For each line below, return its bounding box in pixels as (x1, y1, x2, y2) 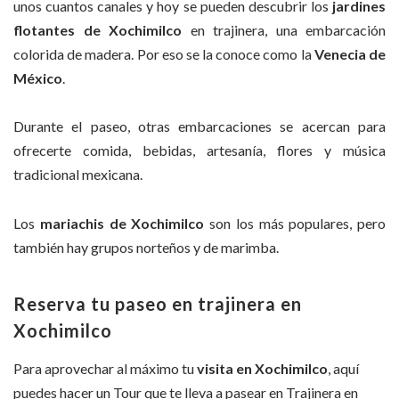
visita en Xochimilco (194, 359, 328, 377)
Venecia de (311, 45, 387, 62)
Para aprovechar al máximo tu (13, 359, 194, 377)
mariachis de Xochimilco (35, 214, 205, 232)
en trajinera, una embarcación (182, 20, 386, 38)
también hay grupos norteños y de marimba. (13, 238, 279, 256)
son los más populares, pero (204, 214, 386, 232)
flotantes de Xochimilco (13, 20, 182, 38)
